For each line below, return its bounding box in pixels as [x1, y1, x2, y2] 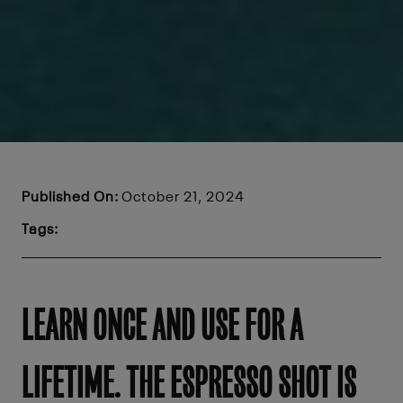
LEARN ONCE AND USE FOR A [22, 300, 303, 349]
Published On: [22, 190, 119, 205]
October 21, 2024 [118, 190, 245, 205]
